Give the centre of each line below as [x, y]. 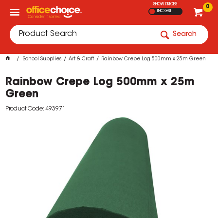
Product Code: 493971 [36, 109]
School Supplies [42, 59]
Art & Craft [82, 59]
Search [185, 35]
